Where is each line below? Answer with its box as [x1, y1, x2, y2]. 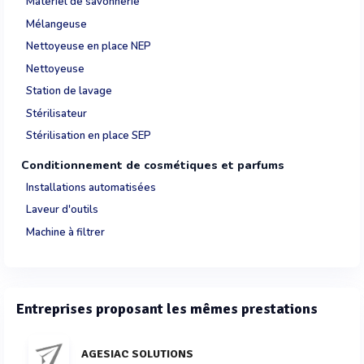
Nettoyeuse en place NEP [26, 39, 151, 54]
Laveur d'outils [26, 202, 98, 217]
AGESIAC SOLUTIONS [81, 346, 193, 361]
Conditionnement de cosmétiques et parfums [21, 157, 284, 173]
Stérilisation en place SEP [26, 128, 151, 143]
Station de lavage [26, 84, 112, 98]
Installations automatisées [26, 180, 156, 195]
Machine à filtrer [26, 224, 105, 240]
